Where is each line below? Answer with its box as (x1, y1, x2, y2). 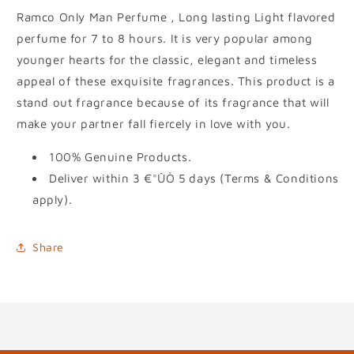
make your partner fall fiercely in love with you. (17, 116, 291, 130)
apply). (32, 192, 73, 206)
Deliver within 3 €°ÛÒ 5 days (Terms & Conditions (49, 171, 339, 185)
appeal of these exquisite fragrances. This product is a (17, 73, 336, 88)
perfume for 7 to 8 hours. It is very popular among (17, 31, 314, 45)
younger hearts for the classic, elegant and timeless (17, 52, 318, 66)
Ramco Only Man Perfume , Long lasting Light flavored (17, 9, 336, 24)
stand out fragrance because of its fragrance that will (17, 95, 330, 109)
